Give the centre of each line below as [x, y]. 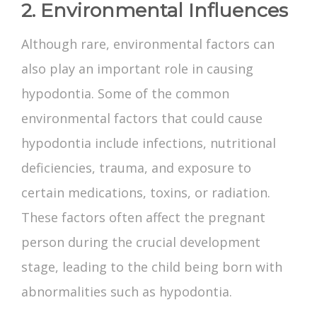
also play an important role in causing [137, 69]
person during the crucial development [141, 242]
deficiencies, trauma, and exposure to [136, 168]
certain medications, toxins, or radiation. [146, 193]
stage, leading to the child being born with [152, 267]
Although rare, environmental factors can [148, 44]
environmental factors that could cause [142, 119]
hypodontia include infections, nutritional [149, 143]
